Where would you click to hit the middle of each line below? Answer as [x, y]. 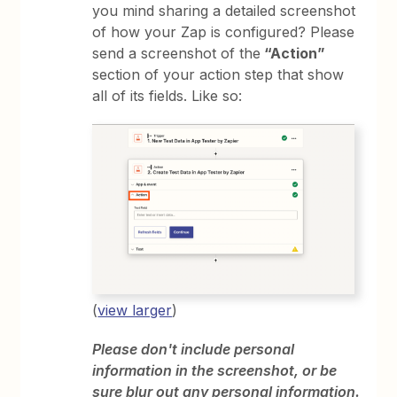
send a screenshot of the [177, 53]
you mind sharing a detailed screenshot [224, 11]
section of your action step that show [218, 74]
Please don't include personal [194, 350]
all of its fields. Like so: [167, 96]
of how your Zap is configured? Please [224, 32]
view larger [135, 311]
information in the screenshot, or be [215, 371]
